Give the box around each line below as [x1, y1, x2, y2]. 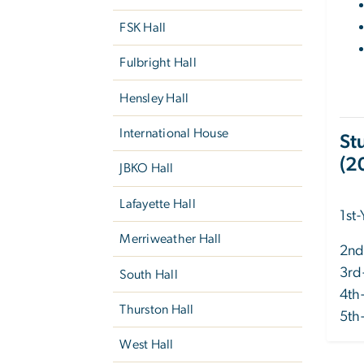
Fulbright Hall [119, 56, 197, 70]
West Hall [119, 338, 174, 352]
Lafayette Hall [119, 197, 196, 210]
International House [119, 127, 229, 141]
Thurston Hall [119, 302, 194, 316]
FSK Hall [119, 20, 167, 34]
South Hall [119, 267, 178, 281]
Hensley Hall [119, 91, 189, 105]
